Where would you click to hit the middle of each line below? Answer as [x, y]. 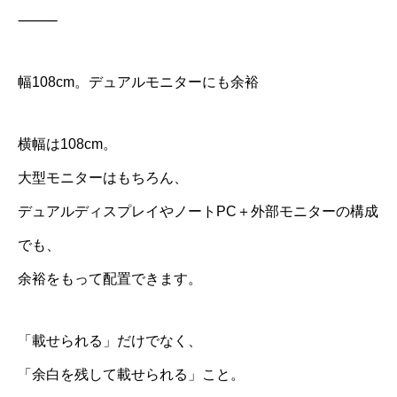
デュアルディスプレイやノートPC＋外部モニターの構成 [198, 211]
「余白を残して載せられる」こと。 [131, 374]
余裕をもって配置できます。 [110, 279]
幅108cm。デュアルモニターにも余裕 [138, 82]
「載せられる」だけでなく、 [110, 341]
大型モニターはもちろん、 [103, 178]
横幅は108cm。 [67, 144]
